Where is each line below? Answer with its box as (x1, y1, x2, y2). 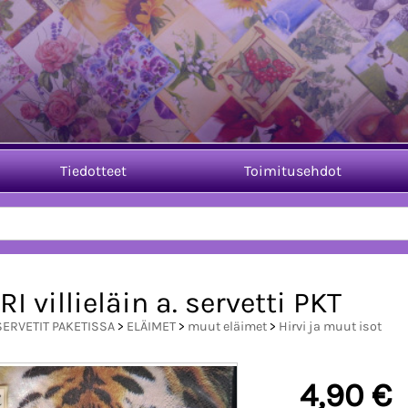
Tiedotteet (59, 161, 127, 179)
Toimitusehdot (243, 161, 342, 179)
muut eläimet (188, 319, 267, 335)
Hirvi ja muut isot (279, 319, 382, 335)
